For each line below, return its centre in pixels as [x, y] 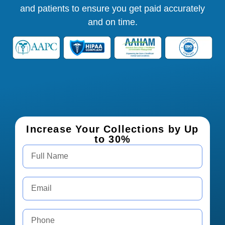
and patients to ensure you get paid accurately [113, 8]
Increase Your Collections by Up [113, 129]
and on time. [113, 22]
